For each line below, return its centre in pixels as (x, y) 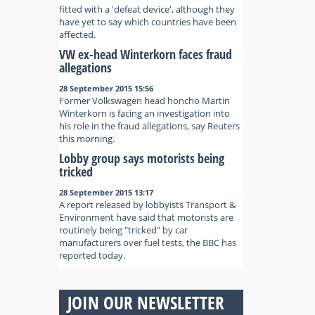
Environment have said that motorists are (146, 217)
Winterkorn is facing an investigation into (144, 113)
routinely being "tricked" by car (123, 230)
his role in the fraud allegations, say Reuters (149, 126)
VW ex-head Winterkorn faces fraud (145, 54)
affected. (77, 34)
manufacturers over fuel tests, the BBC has (147, 243)
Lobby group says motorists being (141, 158)
